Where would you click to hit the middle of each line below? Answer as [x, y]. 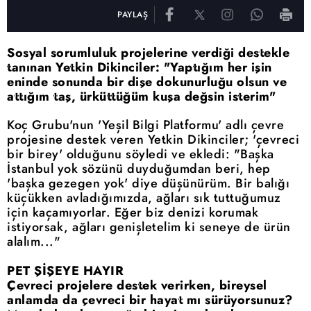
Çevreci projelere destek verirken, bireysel [137, 285]
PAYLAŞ [133, 15]
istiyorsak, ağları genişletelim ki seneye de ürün [149, 227]
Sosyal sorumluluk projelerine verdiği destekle [148, 53]
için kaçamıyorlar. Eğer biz [87, 212]
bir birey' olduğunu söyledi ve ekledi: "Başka [141, 154]
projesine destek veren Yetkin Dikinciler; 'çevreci [153, 140]
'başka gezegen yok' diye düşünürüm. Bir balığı [148, 183]
